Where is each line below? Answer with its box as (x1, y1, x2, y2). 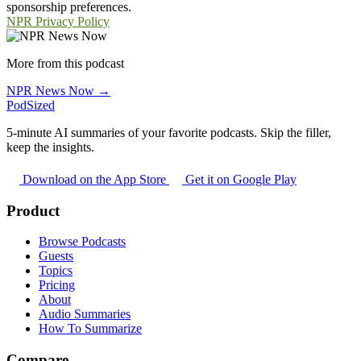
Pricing (39, 278, 75, 293)
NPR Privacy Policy (6, 14, 110, 28)
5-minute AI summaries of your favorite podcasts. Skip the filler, (6, 125, 331, 139)
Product (6, 201, 60, 219)
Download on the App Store (19, 172, 169, 186)
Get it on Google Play (182, 172, 297, 186)
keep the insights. (6, 139, 94, 154)
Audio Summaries (39, 307, 131, 322)
